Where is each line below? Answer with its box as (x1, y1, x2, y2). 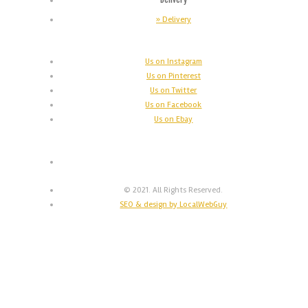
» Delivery (155, 14, 191, 25)
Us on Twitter (150, 85, 197, 96)
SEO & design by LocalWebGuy (120, 199, 228, 210)
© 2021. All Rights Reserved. (124, 185, 223, 195)
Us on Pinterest (146, 71, 201, 81)
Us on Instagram (144, 56, 202, 67)
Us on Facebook (145, 100, 202, 110)
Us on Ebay (154, 114, 193, 124)
